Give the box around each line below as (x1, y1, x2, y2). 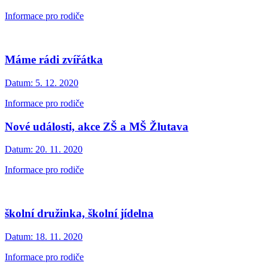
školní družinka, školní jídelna (5, 206, 154, 220)
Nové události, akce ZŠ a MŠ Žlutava (5, 120, 188, 133)
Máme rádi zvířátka (5, 53, 103, 66)
